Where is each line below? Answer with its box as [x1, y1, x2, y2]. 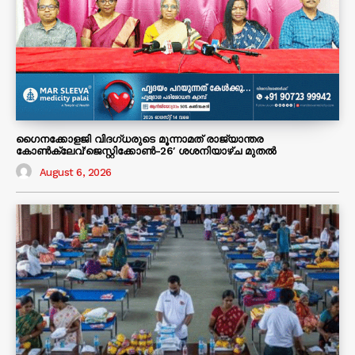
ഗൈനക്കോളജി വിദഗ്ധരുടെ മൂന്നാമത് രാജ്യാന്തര [16, 132, 263, 145]
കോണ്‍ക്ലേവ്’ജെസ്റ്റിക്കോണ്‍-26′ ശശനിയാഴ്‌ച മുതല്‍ [16, 144, 276, 157]
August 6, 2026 [39, 166, 112, 179]
